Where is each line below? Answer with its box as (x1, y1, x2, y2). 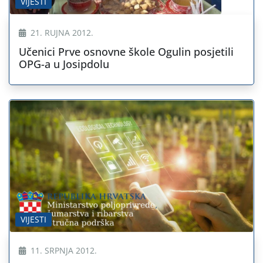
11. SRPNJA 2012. (28, 244, 97, 256)
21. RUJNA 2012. (28, 27, 93, 39)
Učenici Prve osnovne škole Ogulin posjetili (19, 45, 234, 59)
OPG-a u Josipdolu (19, 57, 109, 72)
